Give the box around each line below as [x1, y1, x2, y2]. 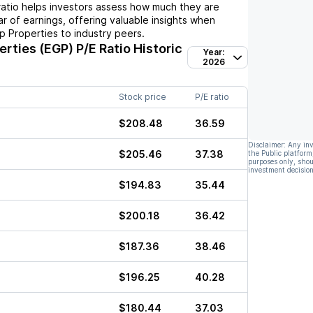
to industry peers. [58, 27, 145, 39]
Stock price [119, 92, 166, 102]
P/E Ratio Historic [73, 41, 182, 56]
